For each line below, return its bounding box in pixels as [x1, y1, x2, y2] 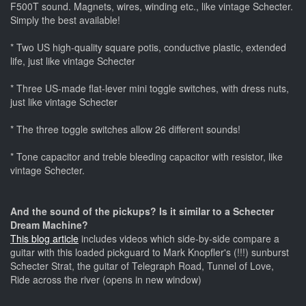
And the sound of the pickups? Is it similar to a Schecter [10, 204, 274, 218]
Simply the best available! [10, 12, 120, 27]
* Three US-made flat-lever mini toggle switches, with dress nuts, [10, 81, 289, 95]
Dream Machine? [10, 217, 88, 232]
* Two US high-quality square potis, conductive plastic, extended [10, 40, 286, 54]
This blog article [10, 231, 79, 245]
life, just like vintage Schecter [10, 53, 135, 68]
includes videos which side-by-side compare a [79, 231, 279, 245]
